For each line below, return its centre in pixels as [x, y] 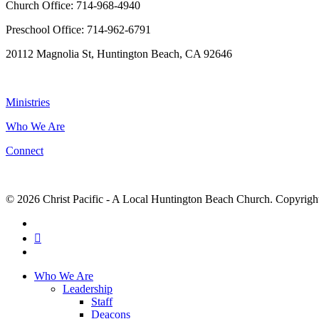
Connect [25, 151]
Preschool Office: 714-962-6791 [78, 30]
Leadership [88, 289]
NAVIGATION [43, 78]
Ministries [28, 103]
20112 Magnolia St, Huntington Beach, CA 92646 [119, 54]
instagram [55, 251]
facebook [54, 223]
